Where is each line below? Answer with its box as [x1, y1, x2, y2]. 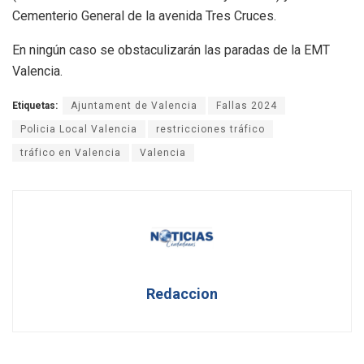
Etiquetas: [12, 99, 58, 111]
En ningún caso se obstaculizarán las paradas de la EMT [12, 41, 330, 58]
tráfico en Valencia [20, 146, 121, 158]
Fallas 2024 [216, 99, 277, 111]
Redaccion [146, 284, 218, 302]
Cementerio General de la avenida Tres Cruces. [12, 7, 276, 24]
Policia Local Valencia [20, 123, 137, 135]
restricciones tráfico [156, 123, 265, 135]
